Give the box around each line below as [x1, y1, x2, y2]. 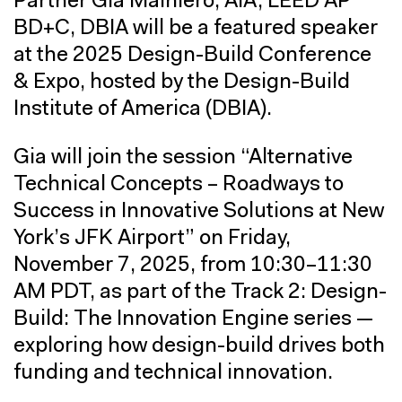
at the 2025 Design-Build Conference [13, 44, 371, 66]
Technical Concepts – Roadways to [13, 173, 344, 196]
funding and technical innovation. [13, 362, 333, 384]
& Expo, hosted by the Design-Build [13, 71, 350, 93]
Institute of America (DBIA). [13, 98, 272, 120]
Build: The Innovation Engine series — [13, 308, 373, 330]
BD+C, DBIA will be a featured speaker [13, 17, 378, 39]
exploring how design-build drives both [13, 335, 385, 357]
